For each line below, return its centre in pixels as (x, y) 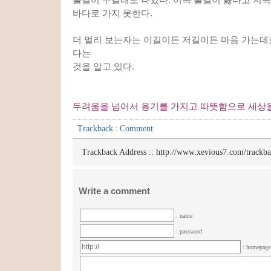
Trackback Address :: (119, 152)
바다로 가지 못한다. (113, 13)
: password (189, 231)
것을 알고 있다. (103, 66)
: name (184, 215)
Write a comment (114, 191)
